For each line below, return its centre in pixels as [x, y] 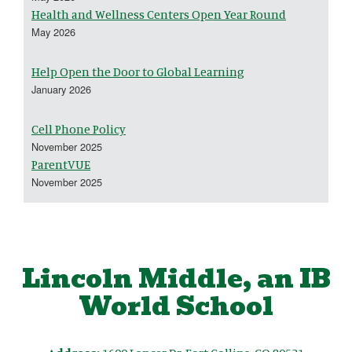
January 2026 [61, 89]
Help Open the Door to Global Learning [138, 71]
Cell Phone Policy [79, 128]
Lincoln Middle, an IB [176, 278]
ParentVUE [61, 164]
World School [176, 306]
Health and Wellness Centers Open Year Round [159, 14]
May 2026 [53, 31]
